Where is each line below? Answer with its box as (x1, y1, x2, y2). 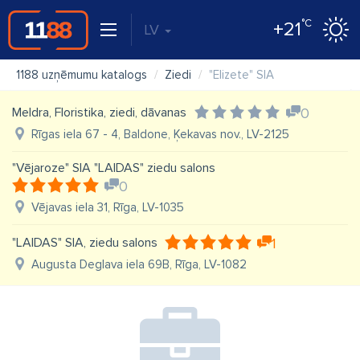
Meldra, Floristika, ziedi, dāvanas (12, 104, 186, 121)
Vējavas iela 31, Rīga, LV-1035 (31, 200, 184, 215)
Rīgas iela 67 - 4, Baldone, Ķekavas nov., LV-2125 (31, 127, 289, 141)
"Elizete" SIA (209, 67, 274, 82)
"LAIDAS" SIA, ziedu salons (12, 235, 157, 251)
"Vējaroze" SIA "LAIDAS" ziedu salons (12, 160, 215, 176)
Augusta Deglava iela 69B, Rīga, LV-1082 (31, 257, 247, 272)
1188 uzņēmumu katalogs (16, 67, 147, 82)
